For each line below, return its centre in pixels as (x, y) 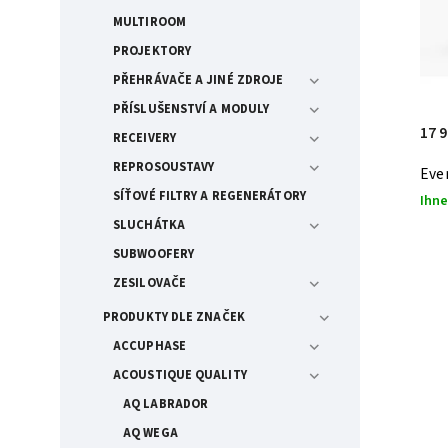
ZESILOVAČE (149, 282)
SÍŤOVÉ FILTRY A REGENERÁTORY (209, 195)
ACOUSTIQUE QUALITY (180, 374)
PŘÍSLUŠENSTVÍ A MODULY (191, 108)
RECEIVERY (144, 137)
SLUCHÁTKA (149, 224)
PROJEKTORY (152, 50)
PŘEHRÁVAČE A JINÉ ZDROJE (198, 79)
